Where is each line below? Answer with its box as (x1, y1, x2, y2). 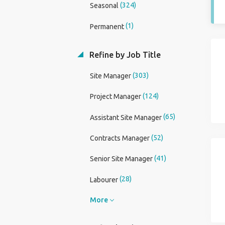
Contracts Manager (89, 134, 150, 143)
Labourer (89, 175, 118, 184)
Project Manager (89, 92, 141, 101)
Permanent (89, 22, 124, 31)
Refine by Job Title (87, 50, 161, 59)
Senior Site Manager (89, 155, 153, 163)
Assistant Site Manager (89, 113, 162, 122)
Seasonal (89, 2, 119, 10)
